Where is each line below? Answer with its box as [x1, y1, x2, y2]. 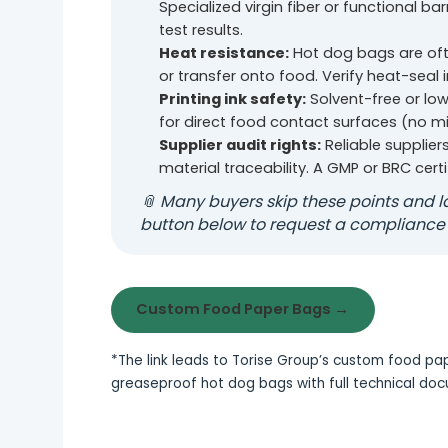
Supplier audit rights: [158, 135, 321, 156]
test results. [158, 20, 243, 41]
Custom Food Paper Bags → [136, 299, 350, 320]
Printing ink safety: [158, 89, 306, 110]
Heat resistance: [158, 43, 289, 64]
